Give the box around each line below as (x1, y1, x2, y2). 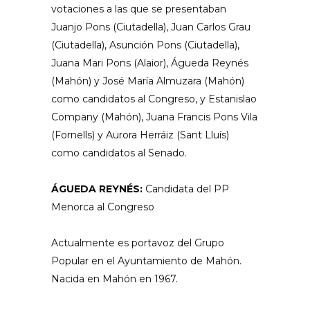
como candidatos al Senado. (51, 147, 187, 159)
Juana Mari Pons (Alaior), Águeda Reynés (51, 57, 248, 69)
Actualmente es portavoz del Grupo (51, 237, 224, 249)
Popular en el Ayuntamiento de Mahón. (51, 255, 241, 267)
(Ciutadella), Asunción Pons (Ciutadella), (51, 39, 239, 51)
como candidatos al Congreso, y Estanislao (51, 93, 257, 105)
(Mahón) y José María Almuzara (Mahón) (51, 75, 244, 87)
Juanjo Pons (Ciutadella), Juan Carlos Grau (51, 21, 250, 33)
